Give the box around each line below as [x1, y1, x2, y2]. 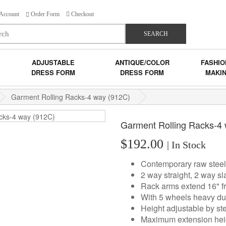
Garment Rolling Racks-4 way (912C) [11, 92, 130, 102]
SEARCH [144, 30, 168, 37]
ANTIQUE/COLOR [115, 58, 169, 67]
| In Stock [167, 139, 206, 150]
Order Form [29, 11, 60, 18]
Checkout [71, 11, 94, 18]
